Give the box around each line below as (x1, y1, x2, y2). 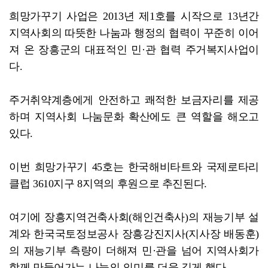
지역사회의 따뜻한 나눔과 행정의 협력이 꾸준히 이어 (9, 27, 259, 39)
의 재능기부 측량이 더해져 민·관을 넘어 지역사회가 (9, 245, 259, 257)
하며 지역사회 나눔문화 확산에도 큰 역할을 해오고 (9, 111, 259, 123)
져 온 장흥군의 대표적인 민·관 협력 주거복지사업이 (9, 44, 259, 56)
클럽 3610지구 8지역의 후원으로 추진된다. (9, 178, 207, 190)
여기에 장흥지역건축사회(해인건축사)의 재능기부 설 (9, 211, 259, 224)
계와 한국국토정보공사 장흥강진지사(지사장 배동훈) (9, 228, 259, 240)
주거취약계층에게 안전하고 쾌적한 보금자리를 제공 (9, 94, 259, 106)
